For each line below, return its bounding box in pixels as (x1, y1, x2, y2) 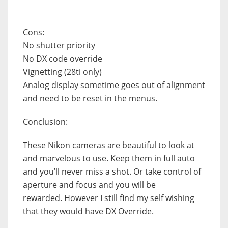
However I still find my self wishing (64, 192, 194, 204)
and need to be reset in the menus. (23, 93, 157, 104)
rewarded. (23, 192, 62, 204)
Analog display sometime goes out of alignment (23, 79, 205, 91)
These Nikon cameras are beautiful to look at (23, 139, 194, 151)
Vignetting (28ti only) (23, 66, 102, 78)
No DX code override (23, 53, 102, 65)
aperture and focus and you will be (23, 179, 156, 191)
